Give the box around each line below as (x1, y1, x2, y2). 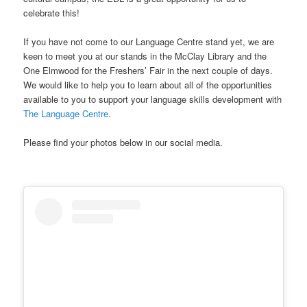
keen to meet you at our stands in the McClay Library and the (23, 49, 267, 62)
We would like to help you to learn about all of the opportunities (23, 77, 273, 91)
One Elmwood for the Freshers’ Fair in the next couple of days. (23, 63, 273, 77)
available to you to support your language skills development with (23, 92, 282, 106)
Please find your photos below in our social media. (23, 135, 223, 149)
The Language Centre (23, 106, 109, 120)
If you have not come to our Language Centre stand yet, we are (23, 34, 275, 48)
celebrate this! (23, 5, 80, 19)
